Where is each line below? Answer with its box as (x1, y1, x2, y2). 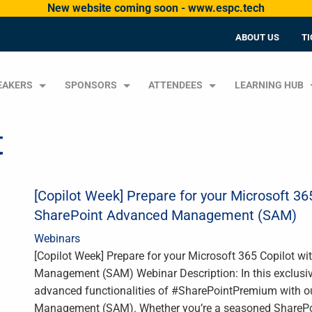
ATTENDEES (148, 79, 203, 92)
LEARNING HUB (235, 79, 304, 92)
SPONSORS (64, 79, 117, 92)
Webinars (34, 231, 80, 245)
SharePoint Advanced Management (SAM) (34, 206, 297, 224)
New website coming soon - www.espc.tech (47, 1, 265, 15)
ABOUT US (235, 32, 279, 43)
